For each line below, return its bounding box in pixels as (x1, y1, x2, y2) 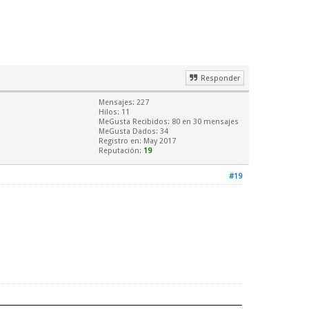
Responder (201, 74, 240, 83)
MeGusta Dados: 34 (99, 127, 168, 137)
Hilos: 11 (99, 108, 130, 117)
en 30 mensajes (180, 117, 239, 127)
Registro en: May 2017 (99, 137, 176, 146)
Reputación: (99, 146, 143, 156)
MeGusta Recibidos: (99, 117, 172, 127)
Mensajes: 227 (99, 98, 149, 108)
